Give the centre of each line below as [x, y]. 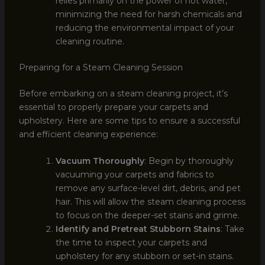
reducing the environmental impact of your [145, 28]
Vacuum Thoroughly [100, 161]
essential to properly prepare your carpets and [113, 107]
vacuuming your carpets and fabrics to [135, 175]
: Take [232, 229]
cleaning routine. [90, 41]
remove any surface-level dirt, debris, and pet [148, 188]
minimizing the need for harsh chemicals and [148, 14]
